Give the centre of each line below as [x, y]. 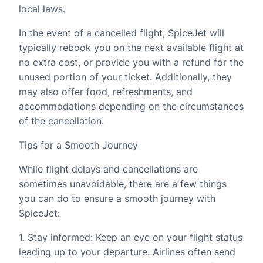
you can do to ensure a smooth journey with [117, 198]
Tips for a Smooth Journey [78, 145]
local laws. [42, 9]
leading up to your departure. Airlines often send [127, 252]
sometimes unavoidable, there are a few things [123, 184]
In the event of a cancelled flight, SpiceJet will [122, 33]
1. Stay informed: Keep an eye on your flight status [131, 237]
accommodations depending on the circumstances [131, 106]
